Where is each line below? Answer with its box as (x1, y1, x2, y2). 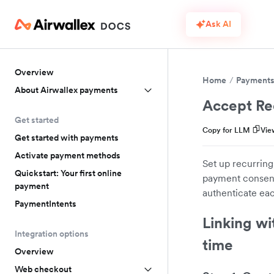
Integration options (15, 228, 89, 239)
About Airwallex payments (15, 84, 118, 95)
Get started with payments (15, 132, 119, 143)
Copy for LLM (202, 125, 250, 135)
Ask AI (206, 18, 231, 29)
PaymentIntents (15, 198, 76, 209)
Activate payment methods (15, 150, 120, 161)
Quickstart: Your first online (15, 168, 122, 179)
